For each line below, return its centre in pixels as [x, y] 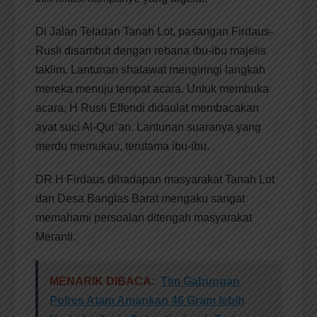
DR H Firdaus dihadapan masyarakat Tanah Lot [155, 180]
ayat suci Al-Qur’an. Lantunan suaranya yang [148, 127]
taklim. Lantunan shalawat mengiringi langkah [150, 70]
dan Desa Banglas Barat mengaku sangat [140, 199]
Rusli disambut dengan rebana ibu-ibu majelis [151, 51]
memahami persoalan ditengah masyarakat [144, 218]
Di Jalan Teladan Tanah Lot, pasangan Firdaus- [154, 32]
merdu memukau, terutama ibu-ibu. [122, 146]
